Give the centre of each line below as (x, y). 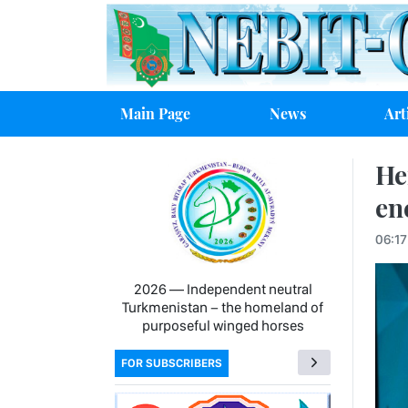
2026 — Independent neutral (223, 290)
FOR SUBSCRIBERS (172, 363)
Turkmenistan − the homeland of (223, 308)
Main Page (155, 113)
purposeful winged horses (223, 326)
